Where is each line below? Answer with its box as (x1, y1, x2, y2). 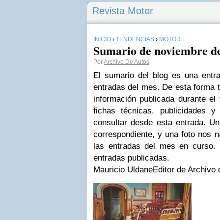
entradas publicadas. (93, 153, 169, 163)
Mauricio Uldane (93, 165, 153, 174)
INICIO (93, 36, 111, 43)
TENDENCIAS (116, 36, 154, 43)
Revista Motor (92, 5, 153, 16)
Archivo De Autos (104, 58, 149, 65)
